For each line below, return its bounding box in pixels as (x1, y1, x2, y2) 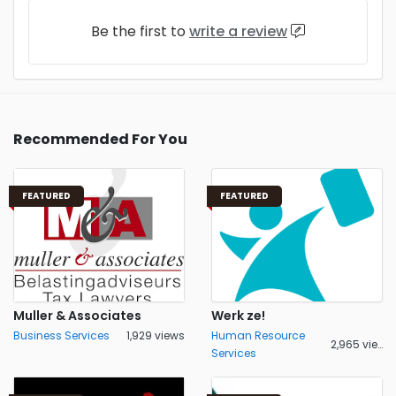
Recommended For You (13, 129, 187, 149)
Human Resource (211, 328, 305, 343)
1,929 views (126, 328, 185, 343)
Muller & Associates (13, 307, 141, 324)
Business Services (13, 328, 110, 343)
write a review (189, 21, 287, 42)
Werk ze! (211, 307, 265, 324)
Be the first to (91, 21, 189, 42)
